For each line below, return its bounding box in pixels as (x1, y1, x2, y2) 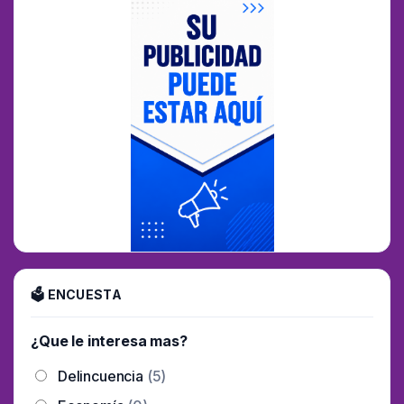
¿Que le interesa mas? (31, 332, 188, 351)
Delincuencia (54, 367, 147, 386)
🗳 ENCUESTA (31, 287, 122, 303)
